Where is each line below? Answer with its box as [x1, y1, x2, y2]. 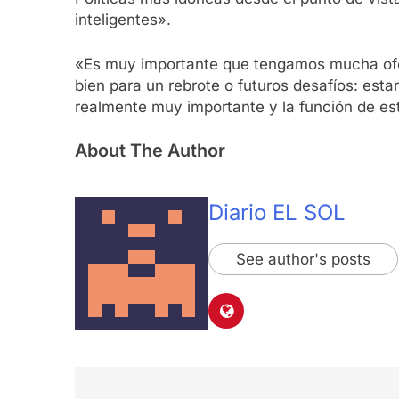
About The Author [75, 140, 225, 162]
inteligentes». [75, 11, 171, 29]
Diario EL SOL [208, 199, 346, 226]
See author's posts [236, 250, 370, 269]
